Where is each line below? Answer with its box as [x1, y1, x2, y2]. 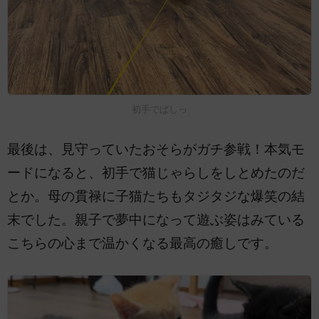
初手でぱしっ [132, 103, 187, 115]
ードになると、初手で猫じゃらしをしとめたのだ [7, 164, 305, 180]
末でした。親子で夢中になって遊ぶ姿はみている [7, 211, 305, 227]
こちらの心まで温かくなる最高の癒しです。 [7, 235, 278, 251]
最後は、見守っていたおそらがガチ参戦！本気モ [7, 141, 305, 157]
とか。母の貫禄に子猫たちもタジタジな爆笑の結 [7, 188, 305, 204]
